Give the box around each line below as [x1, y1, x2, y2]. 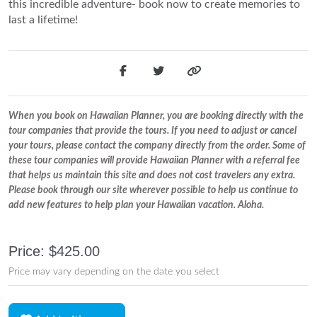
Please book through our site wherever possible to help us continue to [8, 185, 298, 196]
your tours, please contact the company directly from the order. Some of [8, 141, 306, 151]
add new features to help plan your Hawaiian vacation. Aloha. [8, 200, 264, 211]
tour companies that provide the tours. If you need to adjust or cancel [8, 126, 296, 137]
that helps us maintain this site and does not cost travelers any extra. [8, 171, 295, 181]
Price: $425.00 [8, 243, 100, 260]
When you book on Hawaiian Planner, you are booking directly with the [8, 111, 304, 122]
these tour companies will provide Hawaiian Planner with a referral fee [8, 156, 300, 166]
